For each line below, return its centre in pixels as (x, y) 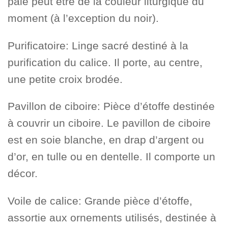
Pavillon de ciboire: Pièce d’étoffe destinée (111, 106)
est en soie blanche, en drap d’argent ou (106, 140)
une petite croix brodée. (65, 79)
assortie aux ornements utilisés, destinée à (112, 218)
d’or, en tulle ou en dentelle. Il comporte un (111, 157)
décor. (23, 174)
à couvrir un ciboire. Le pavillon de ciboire (109, 123)
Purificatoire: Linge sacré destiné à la (98, 45)
